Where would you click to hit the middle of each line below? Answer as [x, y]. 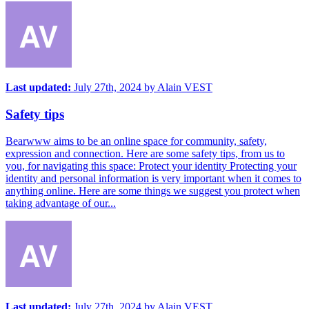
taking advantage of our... [61, 203]
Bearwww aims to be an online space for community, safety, [136, 141]
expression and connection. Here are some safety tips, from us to [145, 153]
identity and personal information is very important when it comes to [153, 178]
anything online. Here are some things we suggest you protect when [153, 190]
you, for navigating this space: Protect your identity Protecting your [151, 166]
